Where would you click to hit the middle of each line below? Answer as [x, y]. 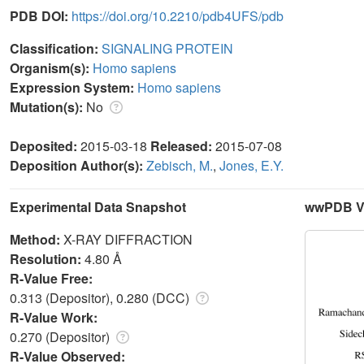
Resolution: [47, 258]
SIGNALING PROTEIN [167, 48]
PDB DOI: [41, 15]
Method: [37, 239]
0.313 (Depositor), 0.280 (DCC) [101, 297]
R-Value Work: [55, 317]
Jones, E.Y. [251, 165]
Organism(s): [51, 67]
